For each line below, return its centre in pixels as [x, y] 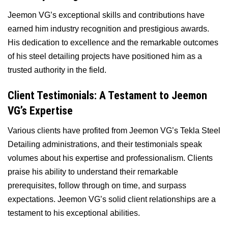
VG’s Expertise [40, 110]
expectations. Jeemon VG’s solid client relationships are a [112, 199]
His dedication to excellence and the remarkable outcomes [113, 42]
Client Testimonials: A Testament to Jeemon [107, 95]
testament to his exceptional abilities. [74, 213]
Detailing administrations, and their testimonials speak [105, 145]
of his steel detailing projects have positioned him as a [105, 56]
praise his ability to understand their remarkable [93, 172]
